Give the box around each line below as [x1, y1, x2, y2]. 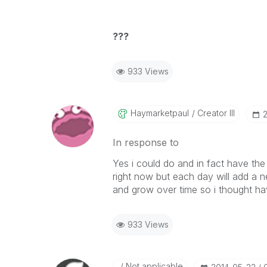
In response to [112, 136, 179, 148]
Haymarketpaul [130, 108, 189, 118]
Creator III [194, 108, 235, 118]
